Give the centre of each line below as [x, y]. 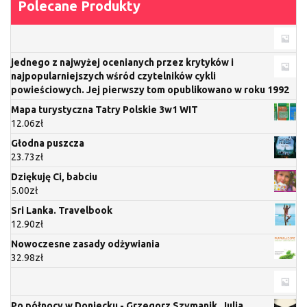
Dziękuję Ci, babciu [54, 176]
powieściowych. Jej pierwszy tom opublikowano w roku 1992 [150, 89]
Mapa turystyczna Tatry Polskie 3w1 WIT [105, 109]
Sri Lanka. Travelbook [62, 210]
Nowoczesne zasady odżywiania [85, 244]
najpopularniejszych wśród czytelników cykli [113, 76]
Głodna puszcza [48, 143]
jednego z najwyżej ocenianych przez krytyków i [122, 62]
